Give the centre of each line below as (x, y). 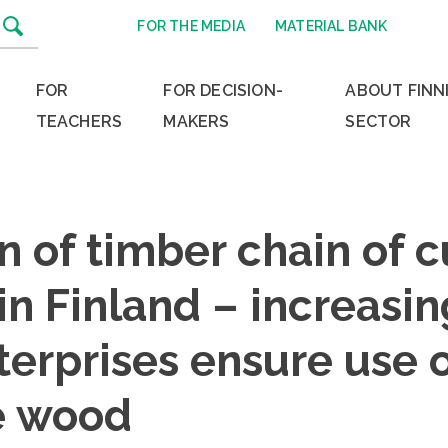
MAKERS (196, 121)
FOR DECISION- (223, 90)
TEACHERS (79, 121)
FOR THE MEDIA (191, 26)
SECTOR (378, 121)
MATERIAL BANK (331, 26)
